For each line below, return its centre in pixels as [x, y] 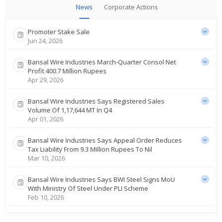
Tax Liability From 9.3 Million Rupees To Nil [90, 149]
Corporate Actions [131, 7]
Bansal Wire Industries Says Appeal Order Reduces [105, 140]
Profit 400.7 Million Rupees [67, 71]
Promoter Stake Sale [59, 31]
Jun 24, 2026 [45, 40]
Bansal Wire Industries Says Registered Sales [96, 101]
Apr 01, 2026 [46, 119]
